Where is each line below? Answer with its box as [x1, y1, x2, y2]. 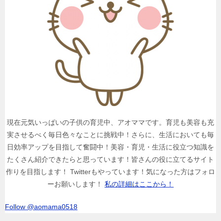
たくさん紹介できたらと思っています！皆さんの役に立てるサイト [7, 155, 214, 163]
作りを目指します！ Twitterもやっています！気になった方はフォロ [6, 168, 215, 176]
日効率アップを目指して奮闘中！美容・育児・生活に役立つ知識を [7, 143, 214, 151]
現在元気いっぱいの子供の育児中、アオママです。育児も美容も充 [7, 118, 214, 126]
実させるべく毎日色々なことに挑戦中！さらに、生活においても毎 [7, 131, 214, 139]
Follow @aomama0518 [5, 203, 77, 211]
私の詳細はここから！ [105, 180, 174, 188]
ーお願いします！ [47, 180, 105, 188]
